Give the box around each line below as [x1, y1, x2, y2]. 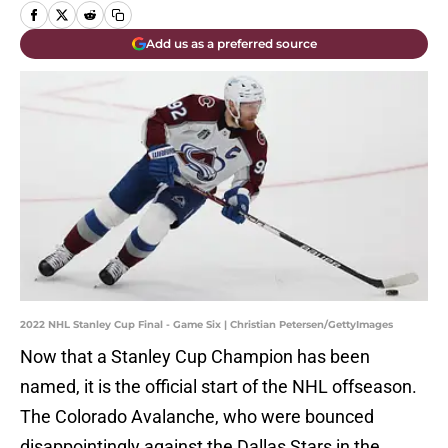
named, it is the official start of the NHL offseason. [20, 376, 417, 398]
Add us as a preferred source [145, 36, 317, 51]
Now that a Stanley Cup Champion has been [20, 346, 370, 368]
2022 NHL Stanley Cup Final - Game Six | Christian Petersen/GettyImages [20, 318, 393, 332]
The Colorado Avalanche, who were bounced [20, 406, 374, 428]
